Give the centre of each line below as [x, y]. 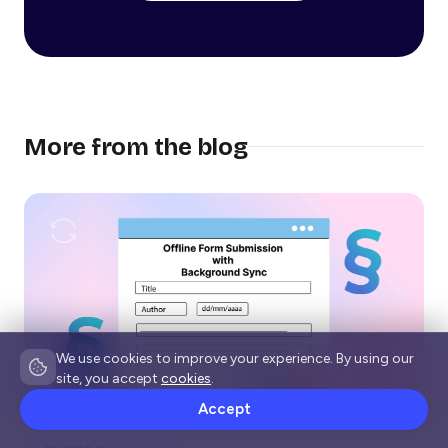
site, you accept [108, 378]
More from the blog [136, 146]
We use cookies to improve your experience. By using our [235, 358]
